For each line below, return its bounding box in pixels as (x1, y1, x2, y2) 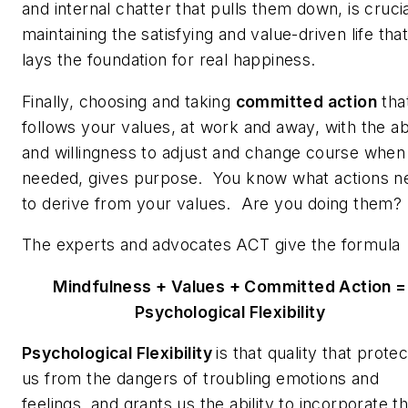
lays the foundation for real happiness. (22, 49, 316, 69)
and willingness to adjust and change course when (22, 142, 406, 162)
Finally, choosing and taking (22, 91, 236, 111)
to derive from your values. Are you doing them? (22, 193, 403, 213)
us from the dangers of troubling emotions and (22, 369, 379, 389)
